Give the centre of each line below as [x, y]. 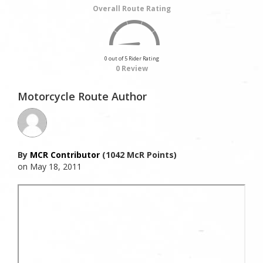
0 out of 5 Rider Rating [131, 59]
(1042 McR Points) [138, 155]
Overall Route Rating [131, 9]
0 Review [131, 69]
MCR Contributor [65, 155]
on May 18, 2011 [50, 167]
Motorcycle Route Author [82, 97]
